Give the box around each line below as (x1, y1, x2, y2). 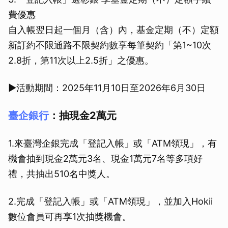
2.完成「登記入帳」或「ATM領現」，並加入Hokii (8, 196, 213, 207)
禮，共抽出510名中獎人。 (8, 168, 115, 180)
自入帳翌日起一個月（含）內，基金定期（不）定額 (8, 24, 219, 36)
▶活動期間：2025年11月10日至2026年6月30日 (8, 82, 206, 94)
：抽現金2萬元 (49, 109, 117, 122)
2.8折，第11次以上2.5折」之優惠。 (8, 55, 154, 66)
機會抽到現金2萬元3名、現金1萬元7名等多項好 (8, 153, 203, 164)
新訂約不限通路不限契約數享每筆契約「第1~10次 (8, 40, 211, 51)
